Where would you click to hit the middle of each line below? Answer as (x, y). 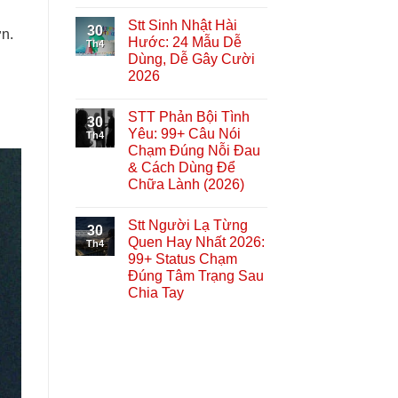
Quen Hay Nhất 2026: (196, 242)
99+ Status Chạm (182, 259)
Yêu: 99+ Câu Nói (184, 133)
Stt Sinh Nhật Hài (182, 25)
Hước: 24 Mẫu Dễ (184, 42)
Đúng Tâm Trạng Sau (195, 275)
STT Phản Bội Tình (188, 116)
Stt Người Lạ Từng (187, 225)
